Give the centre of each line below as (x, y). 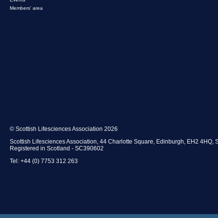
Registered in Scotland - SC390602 (57, 148)
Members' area (26, 8)
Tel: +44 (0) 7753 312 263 (44, 161)
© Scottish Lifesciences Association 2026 (64, 129)
